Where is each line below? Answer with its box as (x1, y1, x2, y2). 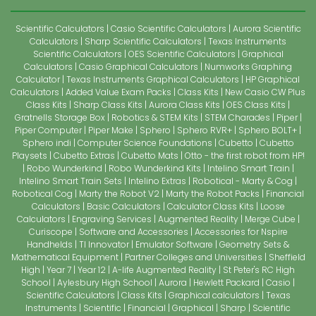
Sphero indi (22, 136, 71, 149)
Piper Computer (15, 123, 82, 136)
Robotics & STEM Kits (111, 111, 198, 123)
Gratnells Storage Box (14, 111, 105, 123)
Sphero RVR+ (177, 123, 232, 136)
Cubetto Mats (121, 149, 178, 162)
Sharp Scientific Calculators (85, 35, 202, 47)
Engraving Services (71, 212, 152, 225)
